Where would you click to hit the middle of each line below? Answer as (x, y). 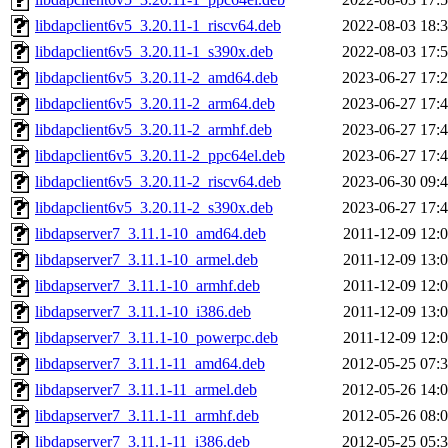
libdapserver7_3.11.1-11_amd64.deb (150, 364)
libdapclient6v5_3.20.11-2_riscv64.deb (158, 182)
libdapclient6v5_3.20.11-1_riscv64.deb (158, 26)
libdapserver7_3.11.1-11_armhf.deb (147, 416)
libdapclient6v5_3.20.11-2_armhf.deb (153, 130)
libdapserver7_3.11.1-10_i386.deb (143, 312)
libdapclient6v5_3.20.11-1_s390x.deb (154, 52)
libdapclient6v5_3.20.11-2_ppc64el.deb (160, 156)
